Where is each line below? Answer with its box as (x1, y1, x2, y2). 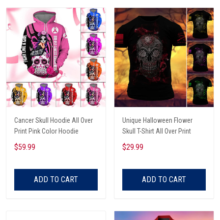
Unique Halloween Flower (122, 116, 192, 124)
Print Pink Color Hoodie (14, 127, 79, 135)
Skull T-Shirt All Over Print (122, 127, 191, 135)
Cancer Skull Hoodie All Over (14, 116, 93, 124)
